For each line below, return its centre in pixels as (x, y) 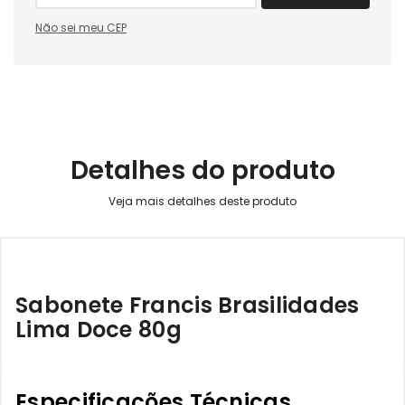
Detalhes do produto (202, 170)
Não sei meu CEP (81, 28)
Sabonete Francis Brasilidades (188, 305)
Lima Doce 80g (99, 330)
